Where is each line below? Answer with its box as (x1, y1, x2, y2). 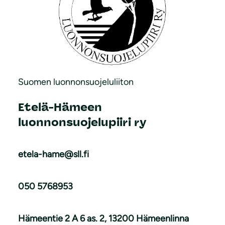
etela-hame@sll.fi (18, 149, 89, 160)
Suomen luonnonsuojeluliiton (18, 76, 134, 87)
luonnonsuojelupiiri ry (18, 116, 147, 129)
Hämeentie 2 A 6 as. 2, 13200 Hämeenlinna (18, 213, 189, 224)
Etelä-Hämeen (18, 100, 102, 114)
